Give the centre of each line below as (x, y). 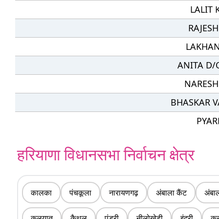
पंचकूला (80, 193)
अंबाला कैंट (171, 193)
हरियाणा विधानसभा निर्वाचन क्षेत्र (106, 154)
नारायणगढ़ (124, 193)
